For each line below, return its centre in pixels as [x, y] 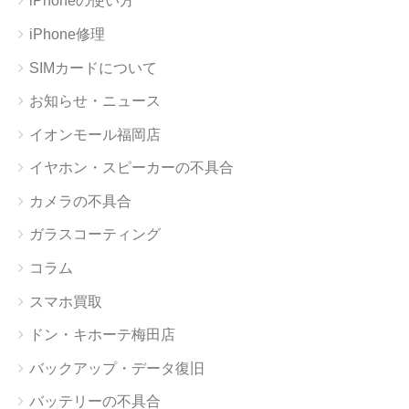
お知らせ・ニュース [95, 101]
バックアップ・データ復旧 [117, 368]
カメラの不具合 [80, 201]
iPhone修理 [67, 34]
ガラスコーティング [95, 235]
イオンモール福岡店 [95, 134]
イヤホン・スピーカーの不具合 [131, 168]
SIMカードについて [93, 68]
